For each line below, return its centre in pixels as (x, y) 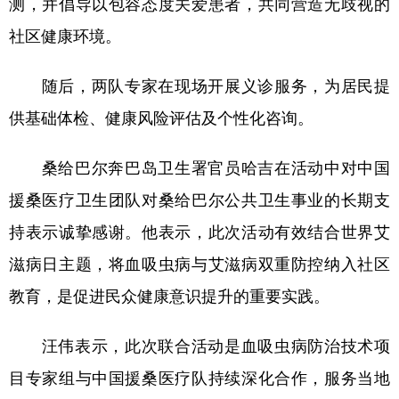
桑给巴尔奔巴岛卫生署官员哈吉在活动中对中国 (199, 167)
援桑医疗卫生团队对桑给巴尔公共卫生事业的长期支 (199, 199)
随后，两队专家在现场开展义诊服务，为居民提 (199, 85)
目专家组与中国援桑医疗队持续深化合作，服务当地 (199, 377)
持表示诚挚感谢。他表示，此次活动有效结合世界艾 (199, 231)
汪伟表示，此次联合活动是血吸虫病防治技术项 (199, 345)
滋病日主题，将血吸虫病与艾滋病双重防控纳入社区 (199, 263)
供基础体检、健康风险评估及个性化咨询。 (161, 117)
